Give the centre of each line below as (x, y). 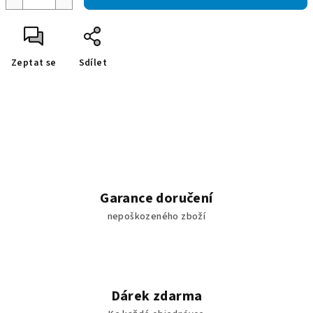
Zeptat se (34, 63)
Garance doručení (156, 198)
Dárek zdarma (156, 296)
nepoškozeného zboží (156, 217)
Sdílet (93, 63)
